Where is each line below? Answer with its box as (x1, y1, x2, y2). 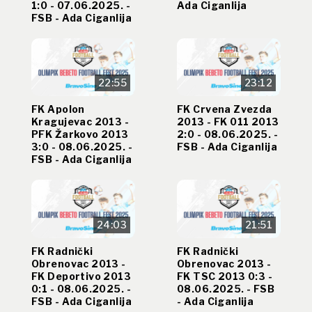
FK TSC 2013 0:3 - (177, 270, 273, 282)
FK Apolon (31, 103, 85, 116)
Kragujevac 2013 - (31, 116, 130, 128)
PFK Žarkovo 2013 (31, 128, 129, 141)
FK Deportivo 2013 (31, 270, 132, 282)
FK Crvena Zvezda (177, 103, 272, 116)
